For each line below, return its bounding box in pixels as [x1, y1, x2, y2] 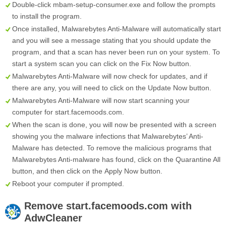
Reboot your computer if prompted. [12, 179, 124, 188]
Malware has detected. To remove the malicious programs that [12, 143, 211, 152]
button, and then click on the [12, 166, 104, 175]
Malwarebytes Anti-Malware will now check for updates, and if [12, 72, 207, 80]
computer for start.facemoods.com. [12, 107, 124, 116]
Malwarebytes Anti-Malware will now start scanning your [12, 96, 190, 104]
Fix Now [141, 59, 167, 68]
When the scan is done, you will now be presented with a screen [12, 120, 216, 129]
